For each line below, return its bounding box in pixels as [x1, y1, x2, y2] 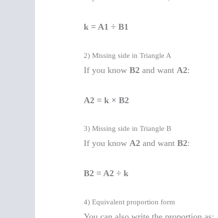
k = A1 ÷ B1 [84, 21, 129, 32]
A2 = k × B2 [84, 95, 129, 105]
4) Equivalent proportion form [84, 198, 176, 206]
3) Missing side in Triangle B [84, 125, 172, 133]
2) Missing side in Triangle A [84, 51, 172, 59]
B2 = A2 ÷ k [84, 168, 129, 179]
